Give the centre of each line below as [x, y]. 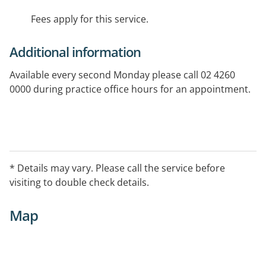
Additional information [75, 52]
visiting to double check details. [79, 183]
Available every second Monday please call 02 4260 [122, 75]
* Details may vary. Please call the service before [117, 168]
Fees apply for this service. [90, 19]
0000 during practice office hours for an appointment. [130, 89]
